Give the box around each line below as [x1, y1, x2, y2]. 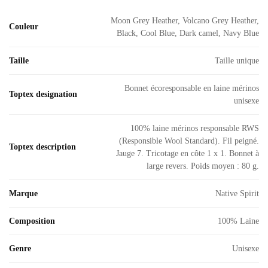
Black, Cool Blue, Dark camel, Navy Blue [117, 29, 259, 38]
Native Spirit [215, 189, 259, 199]
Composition [9, 217, 55, 226]
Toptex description [9, 142, 76, 152]
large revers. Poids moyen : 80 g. [147, 162, 259, 171]
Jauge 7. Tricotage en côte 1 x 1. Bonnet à [116, 149, 259, 159]
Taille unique [215, 56, 259, 66]
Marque [9, 189, 38, 199]
